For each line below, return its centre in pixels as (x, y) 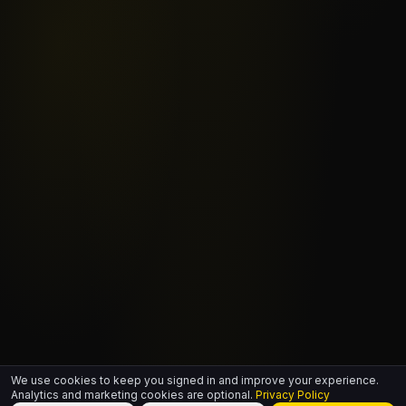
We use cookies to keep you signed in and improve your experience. (195, 380)
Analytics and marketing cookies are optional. (133, 395)
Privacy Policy (293, 395)
